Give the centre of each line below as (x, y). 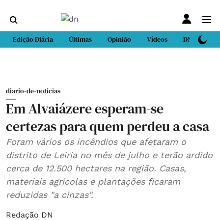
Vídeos (157, 39)
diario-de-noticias (33, 91)
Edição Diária (33, 39)
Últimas (80, 39)
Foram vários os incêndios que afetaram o (96, 142)
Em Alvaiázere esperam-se (85, 109)
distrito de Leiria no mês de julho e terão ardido (109, 155)
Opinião (119, 39)
